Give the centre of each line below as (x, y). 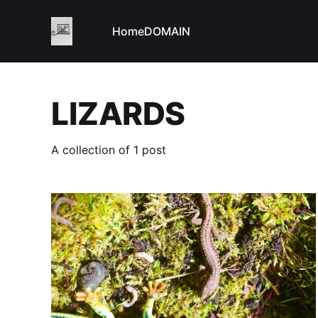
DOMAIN (167, 31)
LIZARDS (118, 114)
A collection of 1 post (109, 150)
